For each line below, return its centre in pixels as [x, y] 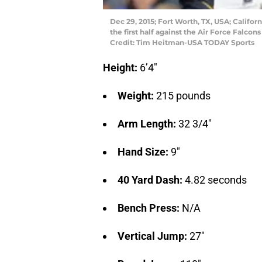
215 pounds [183, 95]
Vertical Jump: [154, 236]
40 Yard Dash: [151, 180]
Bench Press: [150, 208]
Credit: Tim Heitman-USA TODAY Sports [182, 42]
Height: [121, 67]
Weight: [137, 95]
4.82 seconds [216, 180]
